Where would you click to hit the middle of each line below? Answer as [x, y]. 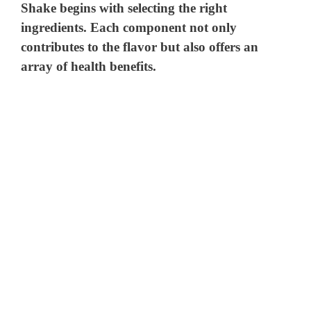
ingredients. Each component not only [129, 28]
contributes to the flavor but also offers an [140, 47]
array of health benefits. [89, 67]
